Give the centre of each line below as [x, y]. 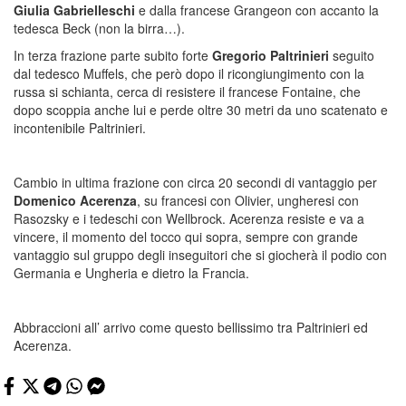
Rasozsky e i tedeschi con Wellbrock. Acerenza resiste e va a [189, 218]
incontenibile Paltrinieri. [80, 127]
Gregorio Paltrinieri [271, 55]
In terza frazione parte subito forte [113, 55]
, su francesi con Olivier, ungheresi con [248, 200]
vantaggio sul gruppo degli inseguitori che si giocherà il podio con [200, 254]
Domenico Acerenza [75, 200]
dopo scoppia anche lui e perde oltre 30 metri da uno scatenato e [201, 109]
